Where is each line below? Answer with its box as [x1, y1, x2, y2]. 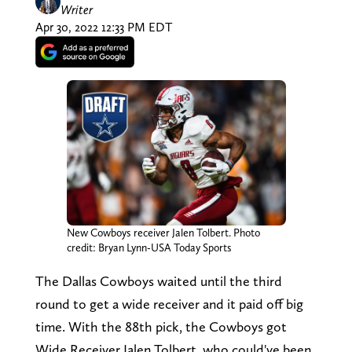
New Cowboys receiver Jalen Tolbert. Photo [66, 226, 260, 240]
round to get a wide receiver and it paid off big [35, 295, 303, 313]
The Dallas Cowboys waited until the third [35, 273, 282, 290]
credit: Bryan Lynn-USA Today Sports [66, 241, 232, 255]
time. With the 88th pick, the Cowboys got [35, 318, 287, 335]
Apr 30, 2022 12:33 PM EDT [35, 19, 172, 35]
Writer [60, 2, 93, 17]
